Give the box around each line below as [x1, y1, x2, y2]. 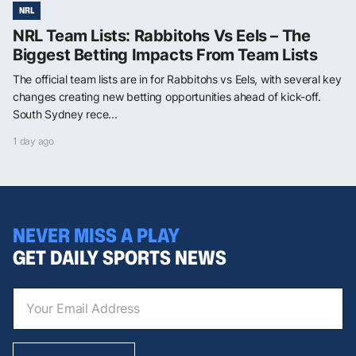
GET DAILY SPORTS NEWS [13, 243, 226, 271]
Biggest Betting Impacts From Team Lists [13, 45, 318, 65]
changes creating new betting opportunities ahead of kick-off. [13, 90, 321, 104]
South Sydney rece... [13, 107, 118, 122]
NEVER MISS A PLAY [13, 221, 180, 249]
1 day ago [13, 135, 54, 148]
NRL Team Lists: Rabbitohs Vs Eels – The [13, 26, 311, 46]
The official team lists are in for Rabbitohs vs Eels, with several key [13, 72, 342, 87]
